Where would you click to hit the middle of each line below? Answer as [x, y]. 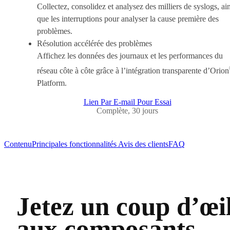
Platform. [52, 83]
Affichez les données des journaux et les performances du [130, 55]
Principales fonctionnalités [74, 144]
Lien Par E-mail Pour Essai [127, 102]
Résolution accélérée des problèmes [94, 43]
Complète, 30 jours [127, 110]
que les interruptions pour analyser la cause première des [128, 18]
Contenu [18, 144]
